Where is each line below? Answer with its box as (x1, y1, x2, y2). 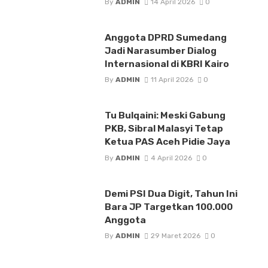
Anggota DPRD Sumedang (104, 32, 227, 44)
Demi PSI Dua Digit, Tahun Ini (104, 187, 237, 199)
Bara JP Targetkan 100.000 (104, 200, 233, 212)
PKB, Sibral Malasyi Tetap (104, 123, 223, 135)
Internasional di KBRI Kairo (104, 58, 229, 70)
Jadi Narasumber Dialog (104, 45, 217, 57)
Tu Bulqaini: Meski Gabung (104, 109, 226, 121)
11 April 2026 (150, 75, 193, 84)
